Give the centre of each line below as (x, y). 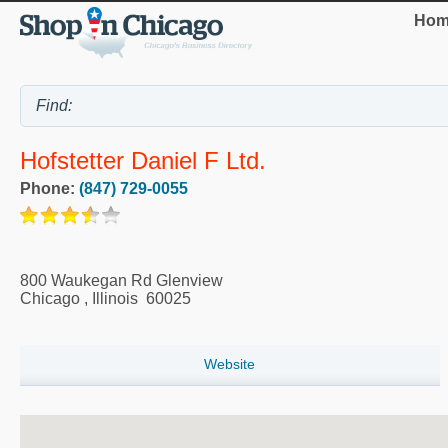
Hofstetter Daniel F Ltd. (143, 161)
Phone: (49, 189)
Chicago (50, 299)
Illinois (115, 299)
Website (230, 364)
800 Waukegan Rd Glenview (121, 281)
